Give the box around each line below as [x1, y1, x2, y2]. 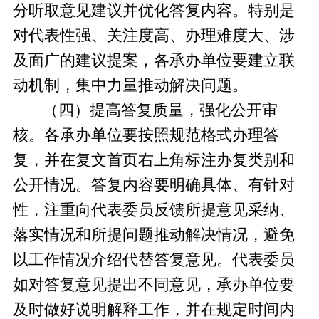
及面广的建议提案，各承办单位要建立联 [12, 51, 295, 69]
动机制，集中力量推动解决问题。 [12, 76, 248, 94]
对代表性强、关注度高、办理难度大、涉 [12, 26, 295, 44]
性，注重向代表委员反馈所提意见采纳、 [12, 201, 295, 219]
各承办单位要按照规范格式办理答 [43, 126, 279, 144]
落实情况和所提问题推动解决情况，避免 [12, 226, 295, 244]
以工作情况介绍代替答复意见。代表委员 [12, 251, 295, 268]
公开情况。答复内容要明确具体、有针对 [12, 176, 295, 194]
